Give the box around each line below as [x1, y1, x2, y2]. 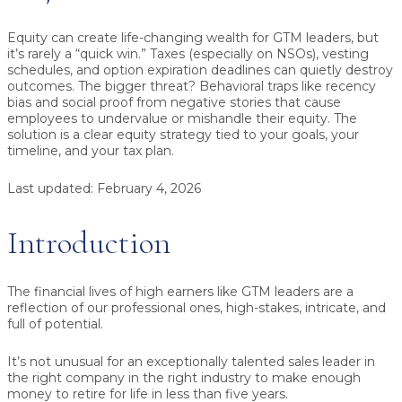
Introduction [7, 223, 170, 263]
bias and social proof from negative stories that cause [7, 94, 341, 111]
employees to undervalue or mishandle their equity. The [7, 110, 357, 127]
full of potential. [7, 316, 103, 333]
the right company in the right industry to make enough [7, 370, 361, 387]
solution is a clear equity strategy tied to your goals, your [7, 127, 359, 144]
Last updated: [7, 180, 93, 197]
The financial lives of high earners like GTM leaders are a [7, 284, 354, 301]
